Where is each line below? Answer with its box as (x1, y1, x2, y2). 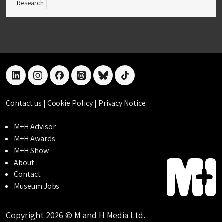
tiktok (124, 75, 147, 87)
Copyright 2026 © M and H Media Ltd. (6, 209, 145, 221)
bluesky (102, 75, 132, 87)
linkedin (15, 75, 46, 87)
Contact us (6, 97, 43, 108)
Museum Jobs (14, 180, 59, 191)
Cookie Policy (47, 97, 94, 108)
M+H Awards (14, 133, 55, 144)
